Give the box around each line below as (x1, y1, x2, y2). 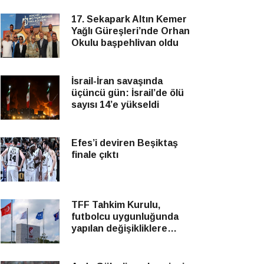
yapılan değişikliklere (71, 223, 167, 233)
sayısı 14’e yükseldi (71, 100, 159, 110)
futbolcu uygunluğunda (71, 212, 179, 222)
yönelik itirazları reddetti (71, 235, 185, 245)
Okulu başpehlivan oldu (71, 38, 179, 48)
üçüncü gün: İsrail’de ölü (71, 88, 184, 98)
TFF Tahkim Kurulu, (71, 200, 160, 210)
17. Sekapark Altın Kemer (71, 14, 187, 24)
